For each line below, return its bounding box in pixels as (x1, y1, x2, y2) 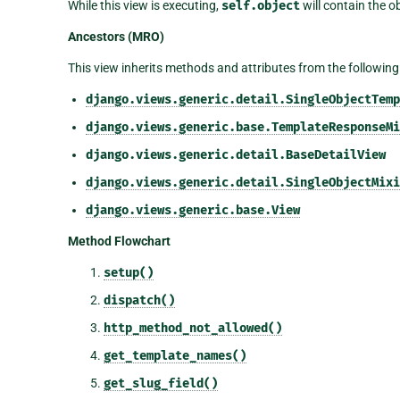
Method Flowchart (67, 234, 171, 249)
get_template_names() (103, 348, 246, 364)
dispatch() (103, 293, 175, 309)
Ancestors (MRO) (67, 29, 164, 45)
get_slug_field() (103, 376, 218, 392)
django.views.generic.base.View (85, 203, 300, 219)
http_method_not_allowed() (103, 321, 282, 337)
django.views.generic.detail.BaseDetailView (85, 147, 386, 163)
